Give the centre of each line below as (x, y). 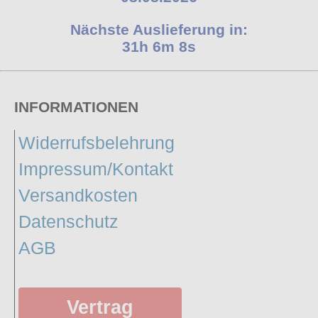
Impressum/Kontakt (96, 169)
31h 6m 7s (159, 46)
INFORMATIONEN (76, 106)
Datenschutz (68, 222)
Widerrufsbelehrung (97, 143)
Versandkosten (78, 196)
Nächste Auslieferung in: (159, 29)
